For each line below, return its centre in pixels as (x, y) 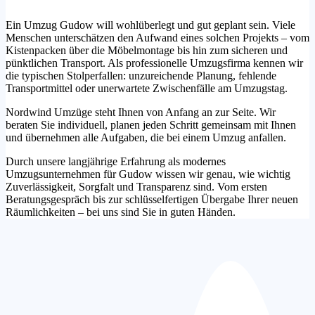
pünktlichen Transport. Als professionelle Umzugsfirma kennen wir (154, 63)
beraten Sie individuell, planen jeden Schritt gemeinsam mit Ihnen (151, 124)
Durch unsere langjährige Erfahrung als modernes (116, 161)
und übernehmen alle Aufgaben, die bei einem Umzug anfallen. (146, 137)
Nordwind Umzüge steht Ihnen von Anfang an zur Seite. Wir (141, 112)
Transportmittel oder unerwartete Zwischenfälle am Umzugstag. (147, 88)
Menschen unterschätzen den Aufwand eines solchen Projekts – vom (157, 37)
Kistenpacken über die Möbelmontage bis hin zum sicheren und (147, 50)
